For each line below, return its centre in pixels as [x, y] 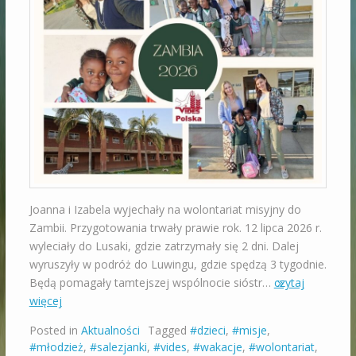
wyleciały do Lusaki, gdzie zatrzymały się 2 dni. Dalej [164, 246]
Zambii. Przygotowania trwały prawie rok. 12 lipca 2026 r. [175, 228]
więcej [45, 301]
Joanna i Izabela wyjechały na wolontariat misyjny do [165, 210]
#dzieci [207, 331]
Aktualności [110, 331]
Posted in [55, 331]
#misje [249, 331]
